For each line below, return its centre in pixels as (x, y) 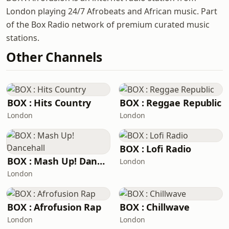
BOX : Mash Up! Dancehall (101, 161)
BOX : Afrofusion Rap (54, 207)
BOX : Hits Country (49, 103)
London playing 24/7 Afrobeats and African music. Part (112, 11)
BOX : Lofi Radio (155, 149)
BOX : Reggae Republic (171, 103)
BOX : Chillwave (155, 207)
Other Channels (54, 57)
